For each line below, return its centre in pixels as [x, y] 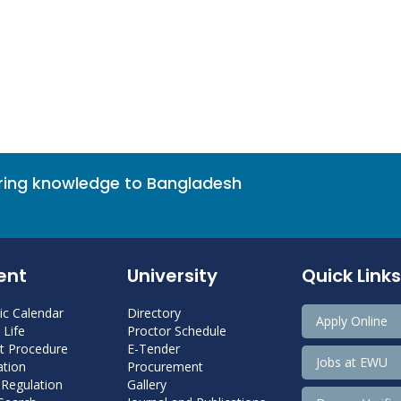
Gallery [146, 384]
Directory [154, 312]
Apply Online [351, 320]
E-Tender [153, 348]
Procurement [165, 366]
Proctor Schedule [176, 330]
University [172, 275]
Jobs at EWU [351, 362]
